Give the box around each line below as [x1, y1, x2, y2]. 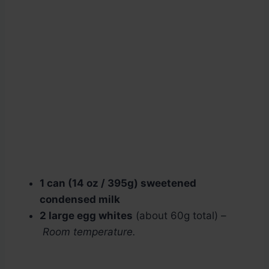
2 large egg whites [40, 210, 133, 222]
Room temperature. [43, 226, 136, 238]
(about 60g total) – [133, 210, 226, 222]
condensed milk [40, 193, 120, 206]
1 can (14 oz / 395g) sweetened [40, 177, 196, 190]
